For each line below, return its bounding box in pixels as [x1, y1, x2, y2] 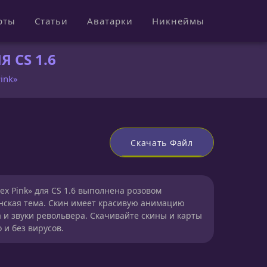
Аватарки [86, 15, 133, 27]
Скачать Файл [131, 136, 193, 148]
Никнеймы [151, 15, 204, 27]
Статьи [34, 15, 68, 27]
